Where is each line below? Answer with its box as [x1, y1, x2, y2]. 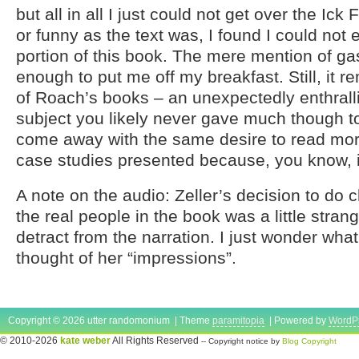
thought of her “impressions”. [16, 248, 236, 267]
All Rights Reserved [111, 335, 201, 346]
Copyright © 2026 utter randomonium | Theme [8, 315, 212, 326]
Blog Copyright [282, 337, 337, 345]
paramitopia [212, 315, 264, 326]
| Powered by [264, 315, 329, 326]
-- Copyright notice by [201, 337, 282, 345]
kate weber [60, 335, 111, 346]
